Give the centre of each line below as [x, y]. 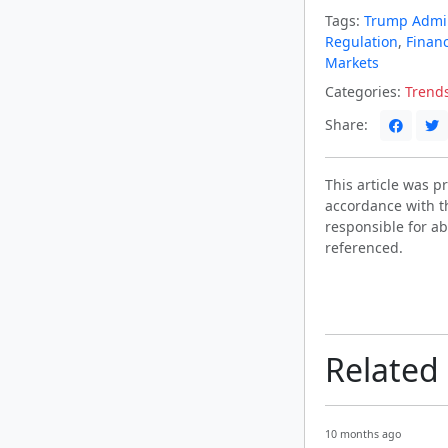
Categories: [363, 92]
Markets [352, 63]
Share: [348, 124]
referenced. [364, 248]
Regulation [361, 42]
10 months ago [363, 434]
